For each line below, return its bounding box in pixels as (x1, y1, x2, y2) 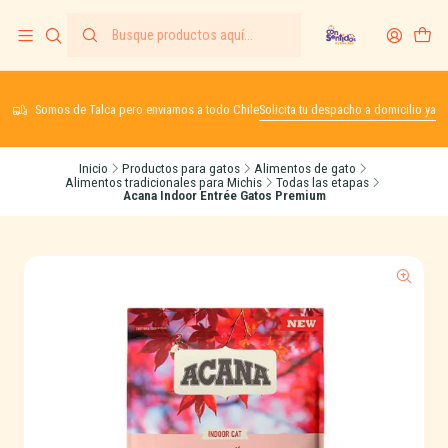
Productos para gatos (121, 159, 240, 176)
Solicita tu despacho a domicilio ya (258, 102, 436, 117)
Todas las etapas (276, 173, 369, 190)
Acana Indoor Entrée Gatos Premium (122, 187, 326, 203)
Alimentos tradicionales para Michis (65, 173, 262, 190)
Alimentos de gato (253, 159, 356, 176)
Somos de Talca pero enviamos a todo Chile (34, 101, 259, 117)
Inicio (78, 159, 108, 176)
